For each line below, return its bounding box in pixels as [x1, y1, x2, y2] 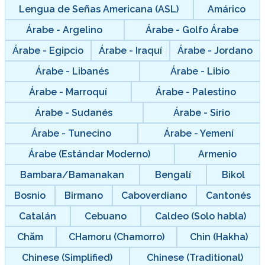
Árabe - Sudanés [35, 106, 113, 118]
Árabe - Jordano [177, 44, 253, 56]
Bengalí [155, 169, 191, 180]
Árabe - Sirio [173, 106, 230, 118]
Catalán [19, 210, 56, 222]
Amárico [208, 3, 246, 15]
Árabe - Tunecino [31, 127, 111, 139]
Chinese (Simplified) [22, 251, 112, 263]
